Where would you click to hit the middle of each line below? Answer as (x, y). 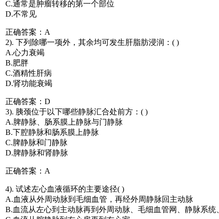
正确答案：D (28, 101)
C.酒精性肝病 (29, 73)
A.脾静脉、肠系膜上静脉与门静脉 (64, 122)
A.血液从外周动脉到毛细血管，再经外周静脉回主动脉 (99, 199)
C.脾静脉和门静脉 (36, 142)
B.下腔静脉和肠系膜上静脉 (52, 132)
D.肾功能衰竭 (29, 83)
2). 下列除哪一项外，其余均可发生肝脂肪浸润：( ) (92, 42)
